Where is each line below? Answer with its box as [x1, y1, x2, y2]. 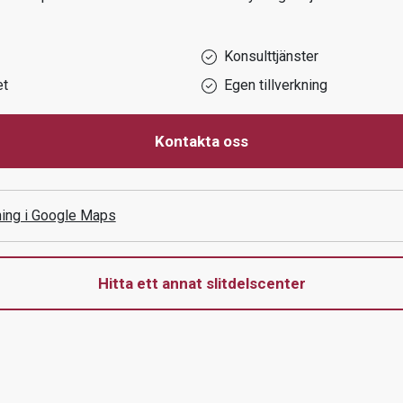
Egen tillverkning [224, 76, 327, 94]
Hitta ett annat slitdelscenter [97, 274, 306, 292]
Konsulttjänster [224, 48, 318, 65]
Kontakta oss [155, 132, 248, 150]
